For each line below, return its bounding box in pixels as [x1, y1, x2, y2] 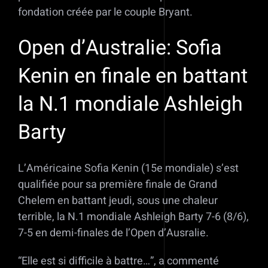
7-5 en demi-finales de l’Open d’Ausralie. [18, 224, 209, 241]
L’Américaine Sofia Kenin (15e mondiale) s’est [18, 160, 239, 176]
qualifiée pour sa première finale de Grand [18, 176, 217, 193]
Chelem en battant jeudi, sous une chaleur [18, 192, 218, 209]
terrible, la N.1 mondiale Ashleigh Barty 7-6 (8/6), [18, 208, 249, 225]
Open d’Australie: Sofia [18, 32, 222, 63]
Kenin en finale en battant [18, 60, 248, 91]
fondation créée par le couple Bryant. [18, 4, 193, 21]
